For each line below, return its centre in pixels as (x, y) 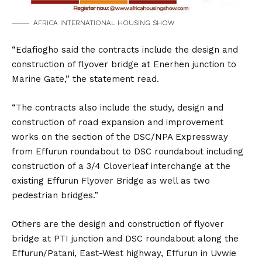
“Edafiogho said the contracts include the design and (125, 50)
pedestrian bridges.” (55, 195)
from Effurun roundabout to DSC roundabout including (127, 151)
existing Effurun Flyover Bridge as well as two (111, 181)
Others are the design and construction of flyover (118, 224)
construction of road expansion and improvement (118, 122)
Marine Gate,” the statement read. (85, 79)
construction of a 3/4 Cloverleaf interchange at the (121, 166)
